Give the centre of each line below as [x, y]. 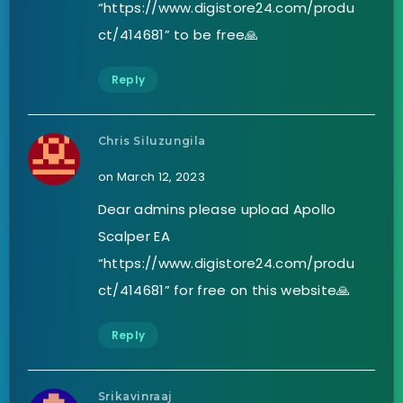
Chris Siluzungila [152, 140]
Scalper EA [134, 236]
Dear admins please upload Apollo [217, 209]
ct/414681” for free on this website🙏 [224, 290]
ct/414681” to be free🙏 [178, 34]
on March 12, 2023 [151, 176]
